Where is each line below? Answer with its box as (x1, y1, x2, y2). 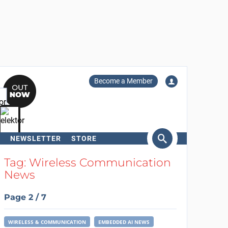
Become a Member (94, 77, 153, 85)
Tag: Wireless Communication (4, 156, 171, 169)
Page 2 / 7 (4, 192, 46, 202)
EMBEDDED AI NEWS (98, 218, 150, 225)
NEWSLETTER (10, 134, 61, 142)
